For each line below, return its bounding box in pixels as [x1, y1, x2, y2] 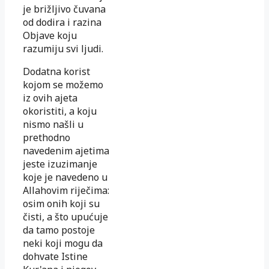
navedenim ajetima [23, 144, 109, 157]
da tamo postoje [23, 223, 95, 237]
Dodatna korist [23, 64, 90, 78]
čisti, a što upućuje [23, 210, 108, 223]
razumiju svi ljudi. [23, 41, 103, 55]
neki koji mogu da [23, 236, 103, 250]
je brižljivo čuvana [23, 2, 106, 16]
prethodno [23, 130, 70, 144]
